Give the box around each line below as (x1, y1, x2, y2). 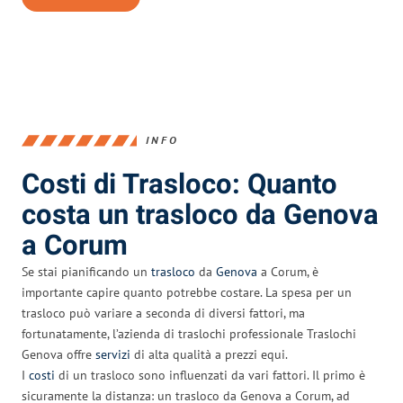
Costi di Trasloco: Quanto (22, 164, 337, 205)
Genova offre (22, 345, 95, 363)
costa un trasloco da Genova (22, 194, 379, 236)
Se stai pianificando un (22, 263, 151, 280)
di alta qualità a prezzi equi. (130, 345, 288, 363)
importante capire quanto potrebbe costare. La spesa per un (22, 283, 352, 300)
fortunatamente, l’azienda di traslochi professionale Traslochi (22, 325, 356, 342)
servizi (95, 345, 130, 363)
